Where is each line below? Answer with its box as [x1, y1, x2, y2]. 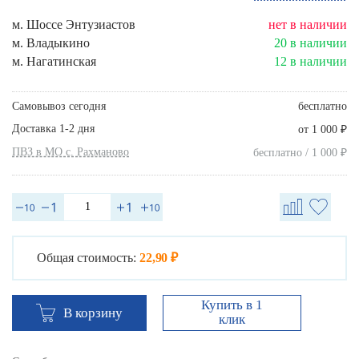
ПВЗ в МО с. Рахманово [12, 145, 129, 158]
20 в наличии [274, 35, 347, 50]
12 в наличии [274, 54, 347, 68]
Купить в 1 [201, 297, 263, 313]
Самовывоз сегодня [12, 99, 106, 112]
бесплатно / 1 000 [253, 146, 341, 159]
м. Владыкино [12, 35, 90, 50]
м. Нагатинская [12, 54, 96, 68]
